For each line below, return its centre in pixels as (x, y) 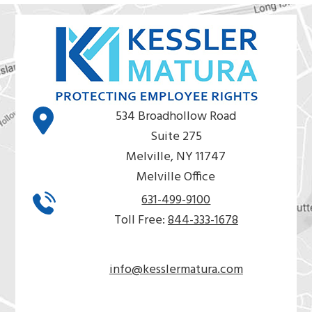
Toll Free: (141, 220)
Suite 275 (176, 136)
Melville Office (176, 177)
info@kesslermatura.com (176, 270)
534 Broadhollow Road (176, 116)
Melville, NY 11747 (176, 157)
